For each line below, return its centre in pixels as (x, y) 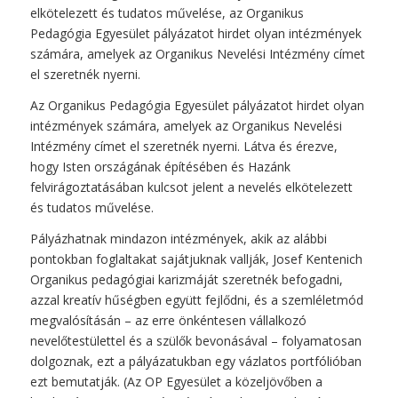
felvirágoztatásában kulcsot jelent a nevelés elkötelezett (191, 187)
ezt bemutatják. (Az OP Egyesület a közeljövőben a (176, 381)
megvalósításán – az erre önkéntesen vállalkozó (168, 320)
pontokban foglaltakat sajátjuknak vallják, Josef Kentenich (196, 259)
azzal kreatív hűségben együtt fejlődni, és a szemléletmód (196, 299)
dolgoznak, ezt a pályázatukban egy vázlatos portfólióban (195, 361)
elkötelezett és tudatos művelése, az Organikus (167, 12)
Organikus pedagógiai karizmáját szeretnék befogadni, (186, 279)
